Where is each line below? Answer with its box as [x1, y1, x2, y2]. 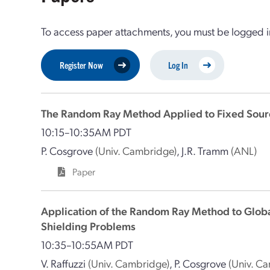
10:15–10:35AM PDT [41, 125, 132, 139]
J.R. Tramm [181, 143, 229, 157]
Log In [168, 59, 189, 71]
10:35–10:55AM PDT [41, 237, 134, 251]
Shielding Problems [41, 219, 136, 233]
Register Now [60, 59, 104, 71]
